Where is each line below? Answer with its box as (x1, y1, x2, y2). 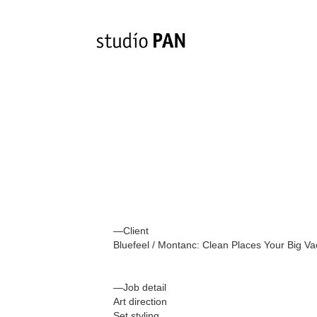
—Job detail (113, 282, 166, 293)
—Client (113, 225, 151, 236)
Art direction (113, 296, 167, 307)
